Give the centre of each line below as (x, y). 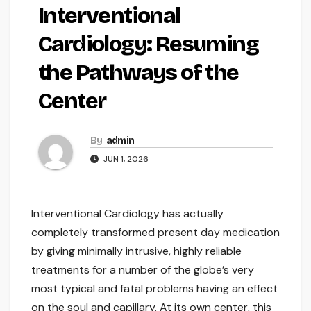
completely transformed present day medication (155, 233)
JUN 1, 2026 (125, 159)
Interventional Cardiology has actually (127, 214)
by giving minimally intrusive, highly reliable (136, 251)
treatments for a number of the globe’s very (143, 270)
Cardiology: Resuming (148, 44)
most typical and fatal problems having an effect (154, 289)
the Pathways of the (138, 73)
